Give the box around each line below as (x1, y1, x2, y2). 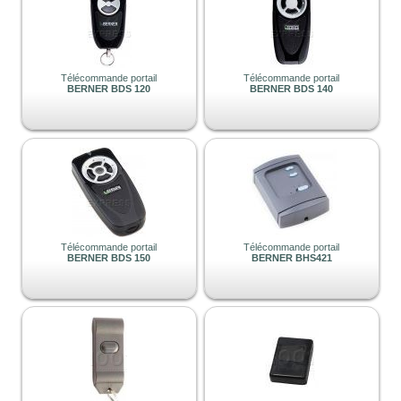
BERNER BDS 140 (250, 83, 334, 95)
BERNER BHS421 (251, 252, 332, 263)
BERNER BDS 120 (67, 83, 151, 95)
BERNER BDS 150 (67, 252, 151, 263)
